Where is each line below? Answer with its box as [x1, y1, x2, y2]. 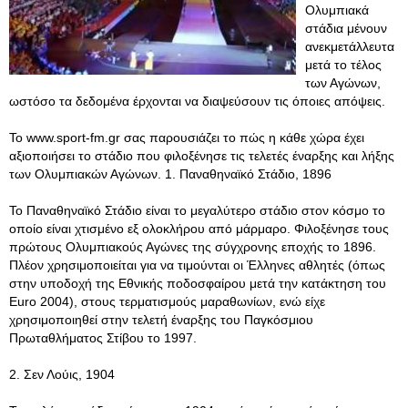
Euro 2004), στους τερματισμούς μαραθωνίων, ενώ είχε [9, 294, 325, 309]
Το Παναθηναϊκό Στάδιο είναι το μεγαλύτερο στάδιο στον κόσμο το [9, 203, 385, 218]
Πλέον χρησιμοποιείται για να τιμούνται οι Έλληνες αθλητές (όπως [9, 258, 385, 272]
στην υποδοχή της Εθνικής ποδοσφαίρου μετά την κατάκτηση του [9, 276, 386, 291]
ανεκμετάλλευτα [305, 39, 394, 54]
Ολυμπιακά [305, 3, 369, 17]
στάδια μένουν [305, 21, 387, 36]
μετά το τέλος [305, 57, 382, 72]
